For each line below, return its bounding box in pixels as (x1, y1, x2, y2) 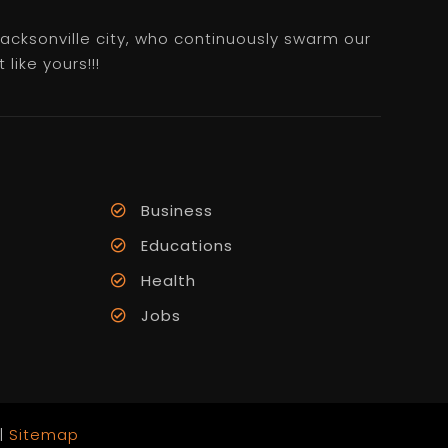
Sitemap (8, 423, 79, 445)
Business (140, 199, 213, 221)
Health (140, 269, 196, 291)
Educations (140, 234, 233, 256)
